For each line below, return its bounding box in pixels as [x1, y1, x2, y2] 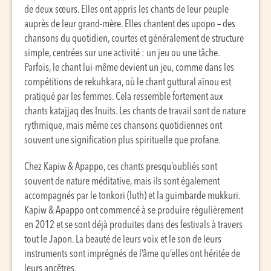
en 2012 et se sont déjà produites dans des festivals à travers [24, 220, 243, 230]
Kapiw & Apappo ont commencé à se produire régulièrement [24, 206, 243, 216]
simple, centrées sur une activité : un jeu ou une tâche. [24, 48, 220, 59]
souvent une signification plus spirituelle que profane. [24, 135, 221, 146]
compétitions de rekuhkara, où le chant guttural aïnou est [24, 77, 231, 88]
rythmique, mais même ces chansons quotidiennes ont [24, 121, 222, 131]
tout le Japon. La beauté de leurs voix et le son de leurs [24, 235, 221, 245]
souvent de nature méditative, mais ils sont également [24, 177, 220, 187]
